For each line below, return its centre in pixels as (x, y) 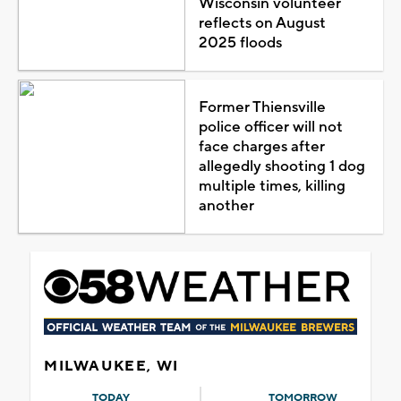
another (226, 205)
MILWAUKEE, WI (111, 366)
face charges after (261, 146)
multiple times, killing (272, 186)
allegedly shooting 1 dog (282, 166)
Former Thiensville (262, 107)
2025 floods (240, 43)
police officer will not (270, 127)
